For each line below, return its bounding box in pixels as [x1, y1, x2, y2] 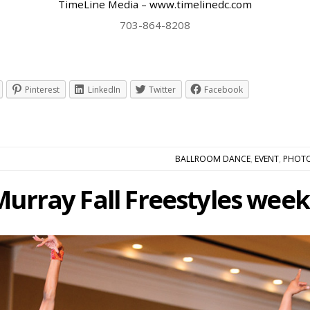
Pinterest [25, 83, 60, 95]
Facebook [204, 83, 243, 95]
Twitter [149, 83, 176, 95]
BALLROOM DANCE [175, 152, 250, 165]
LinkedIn [88, 83, 120, 95]
